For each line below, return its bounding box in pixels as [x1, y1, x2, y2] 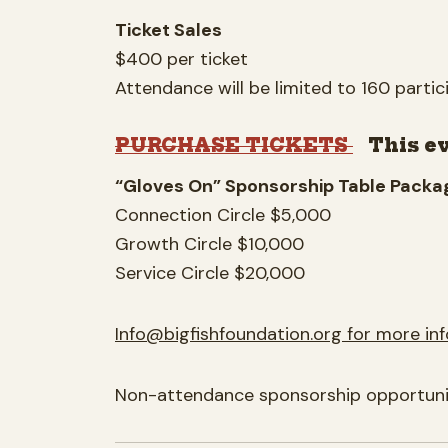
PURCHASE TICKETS [115, 133, 353, 157]
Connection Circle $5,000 [115, 202, 331, 227]
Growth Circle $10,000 [115, 231, 304, 256]
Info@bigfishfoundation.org [115, 321, 342, 346]
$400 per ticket [115, 46, 248, 71]
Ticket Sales [115, 17, 226, 42]
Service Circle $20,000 [115, 260, 305, 285]
